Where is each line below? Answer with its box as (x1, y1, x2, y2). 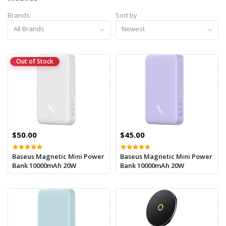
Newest (122, 24, 145, 33)
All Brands (14, 24, 45, 33)
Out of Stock (16, 56, 53, 66)
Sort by (116, 11, 137, 20)
